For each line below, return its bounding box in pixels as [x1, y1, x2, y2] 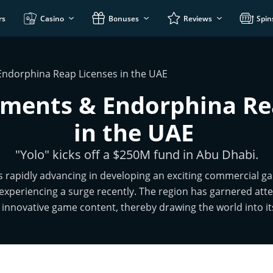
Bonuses [108, 13, 139, 24]
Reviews [183, 13, 212, 24]
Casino [40, 13, 64, 24]
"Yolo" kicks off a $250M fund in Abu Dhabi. [15, 146, 258, 163]
